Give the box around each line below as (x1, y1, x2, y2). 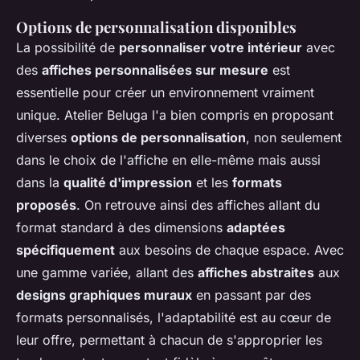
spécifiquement (16, 242, 115, 259)
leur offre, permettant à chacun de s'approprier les (16, 332, 322, 349)
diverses (16, 129, 71, 146)
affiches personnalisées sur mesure (42, 62, 268, 79)
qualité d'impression (63, 174, 192, 191)
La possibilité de (16, 39, 119, 56)
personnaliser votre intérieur (119, 39, 302, 56)
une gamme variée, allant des (16, 264, 198, 281)
